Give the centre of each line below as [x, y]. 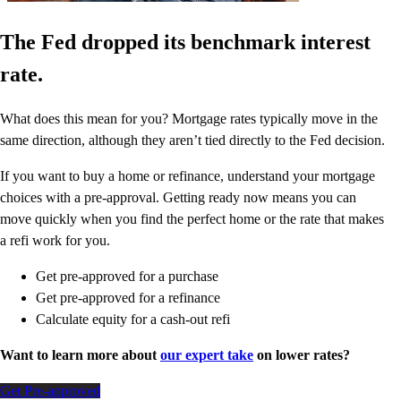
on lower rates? [302, 355]
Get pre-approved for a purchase [127, 277]
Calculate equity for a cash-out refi [133, 320]
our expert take [207, 355]
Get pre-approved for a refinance [128, 298]
